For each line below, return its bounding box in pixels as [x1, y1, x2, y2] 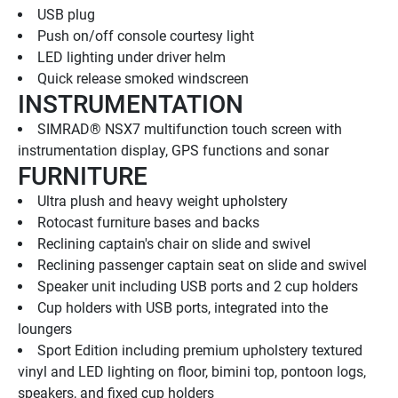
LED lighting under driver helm [37, 49, 226, 67]
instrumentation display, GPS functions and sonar [18, 142, 329, 160]
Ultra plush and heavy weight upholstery [37, 193, 288, 211]
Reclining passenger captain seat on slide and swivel [37, 257, 367, 275]
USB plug [37, 6, 95, 24]
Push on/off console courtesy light [37, 28, 254, 45]
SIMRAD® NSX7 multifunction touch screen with [37, 121, 342, 139]
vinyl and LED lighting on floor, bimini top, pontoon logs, [18, 363, 366, 381]
